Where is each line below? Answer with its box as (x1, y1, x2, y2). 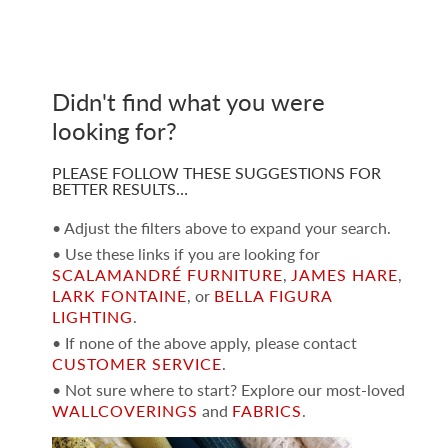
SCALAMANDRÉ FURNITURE (51, 263, 283, 287)
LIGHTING (51, 305, 133, 329)
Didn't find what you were (51, 84, 325, 119)
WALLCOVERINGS (51, 399, 198, 423)
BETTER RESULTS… (51, 177, 188, 201)
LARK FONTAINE (51, 284, 187, 308)
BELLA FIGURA (213, 284, 332, 308)
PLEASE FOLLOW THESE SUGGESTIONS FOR (51, 161, 381, 185)
